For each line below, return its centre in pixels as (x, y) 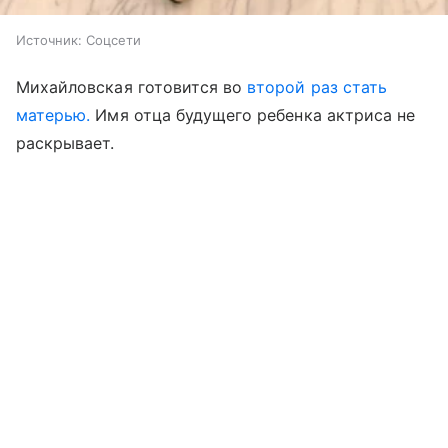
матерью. (53, 114)
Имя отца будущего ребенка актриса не (253, 114)
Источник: (49, 39)
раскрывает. (65, 142)
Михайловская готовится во (132, 86)
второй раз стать (317, 86)
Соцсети (113, 39)
